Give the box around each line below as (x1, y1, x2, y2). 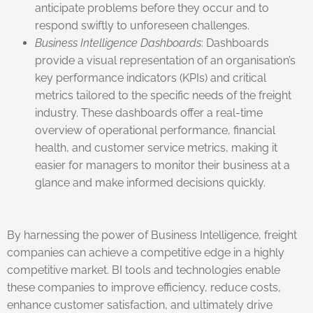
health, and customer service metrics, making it (35, 140, 277, 154)
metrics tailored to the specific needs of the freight (35, 88, 291, 102)
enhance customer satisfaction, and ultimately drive (7, 298, 272, 312)
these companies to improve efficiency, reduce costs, (7, 280, 281, 294)
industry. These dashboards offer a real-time (35, 105, 263, 119)
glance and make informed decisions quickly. (35, 175, 265, 189)
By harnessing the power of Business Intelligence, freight (7, 228, 297, 242)
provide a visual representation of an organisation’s (35, 53, 296, 67)
